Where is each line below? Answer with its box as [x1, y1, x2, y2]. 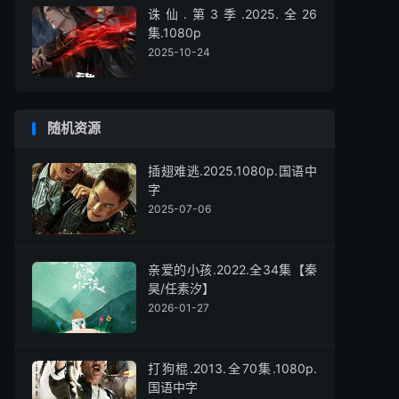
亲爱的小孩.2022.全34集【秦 [148, 262, 317, 277]
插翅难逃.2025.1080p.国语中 [148, 163, 317, 178]
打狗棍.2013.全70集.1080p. [148, 361, 317, 376]
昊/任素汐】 [148, 281, 215, 296]
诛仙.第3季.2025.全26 [148, 6, 317, 21]
